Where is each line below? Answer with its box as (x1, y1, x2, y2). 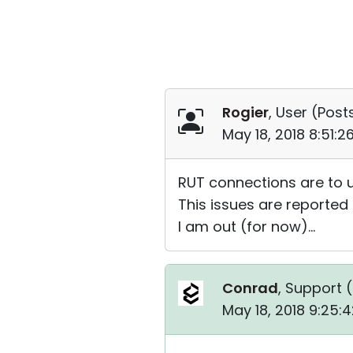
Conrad (222, 278, 278, 298)
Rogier (222, 102, 269, 122)
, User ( (269, 102, 318, 122)
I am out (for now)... (178, 217, 315, 236)
